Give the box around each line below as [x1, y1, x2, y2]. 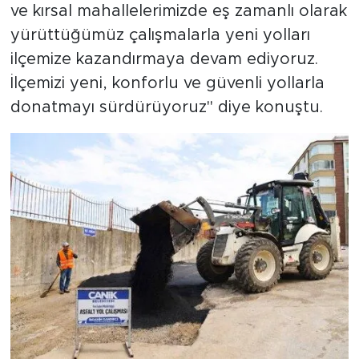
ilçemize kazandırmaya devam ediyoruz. [10, 50, 318, 67]
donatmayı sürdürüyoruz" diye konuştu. [10, 99, 323, 115]
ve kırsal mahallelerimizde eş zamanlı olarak [10, 2, 347, 19]
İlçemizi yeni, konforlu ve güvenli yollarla [10, 75, 325, 91]
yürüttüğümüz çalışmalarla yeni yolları [10, 26, 310, 43]
